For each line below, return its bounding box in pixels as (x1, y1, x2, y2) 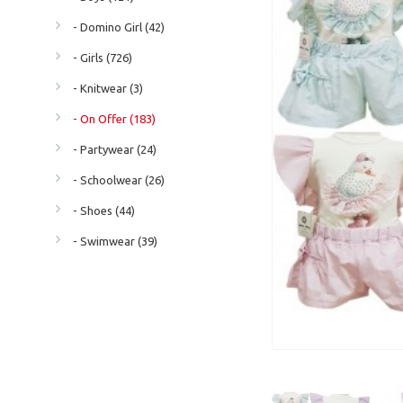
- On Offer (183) (65, 112, 156, 125)
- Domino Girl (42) (65, 20, 165, 33)
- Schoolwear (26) (65, 173, 165, 186)
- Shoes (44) (65, 203, 135, 217)
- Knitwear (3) (65, 81, 143, 94)
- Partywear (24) (65, 142, 157, 156)
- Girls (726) (65, 50, 132, 64)
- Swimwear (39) (65, 234, 157, 247)
